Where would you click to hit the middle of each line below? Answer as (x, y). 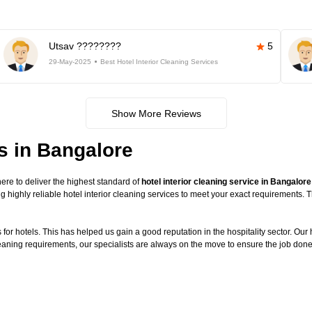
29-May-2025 (70, 62)
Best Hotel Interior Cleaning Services (159, 62)
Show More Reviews (156, 114)
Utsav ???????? (85, 46)
